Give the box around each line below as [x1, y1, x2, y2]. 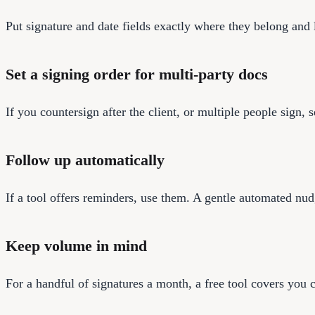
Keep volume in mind [6, 236, 147, 255]
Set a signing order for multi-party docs [6, 65, 268, 83]
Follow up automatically [6, 150, 165, 169]
